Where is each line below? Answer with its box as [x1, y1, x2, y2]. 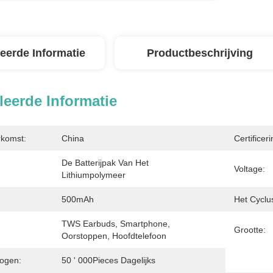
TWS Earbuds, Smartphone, [62, 219, 170, 229]
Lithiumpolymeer [62, 170, 126, 180]
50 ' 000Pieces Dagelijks [62, 255, 155, 265]
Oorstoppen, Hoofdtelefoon [62, 231, 166, 241]
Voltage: [234, 164, 265, 174]
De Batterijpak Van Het [62, 158, 149, 168]
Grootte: [234, 225, 266, 235]
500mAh [62, 194, 94, 204]
